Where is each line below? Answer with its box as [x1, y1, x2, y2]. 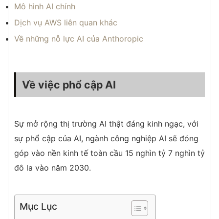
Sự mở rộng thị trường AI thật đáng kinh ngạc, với [14, 119, 198, 129]
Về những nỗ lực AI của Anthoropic [14, 34, 143, 44]
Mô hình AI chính [14, 1, 75, 11]
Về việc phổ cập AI [22, 78, 116, 91]
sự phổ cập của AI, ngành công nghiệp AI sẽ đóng [14, 133, 198, 143]
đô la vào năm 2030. [14, 163, 91, 173]
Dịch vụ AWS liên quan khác [14, 18, 117, 27]
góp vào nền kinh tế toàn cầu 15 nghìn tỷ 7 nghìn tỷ [14, 148, 205, 158]
